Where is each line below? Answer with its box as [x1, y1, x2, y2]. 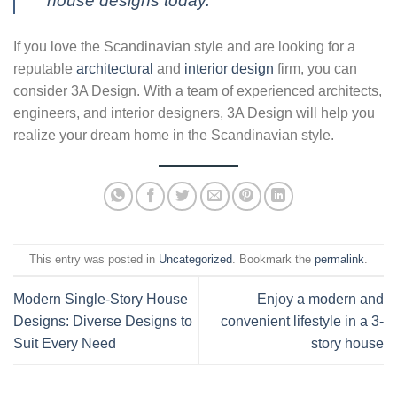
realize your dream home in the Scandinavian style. [13, 128, 334, 144]
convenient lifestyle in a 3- [221, 313, 384, 329]
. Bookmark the [232, 252, 315, 266]
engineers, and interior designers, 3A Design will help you [13, 105, 375, 121]
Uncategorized [159, 252, 232, 266]
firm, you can [274, 61, 357, 77]
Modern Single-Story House [13, 291, 188, 307]
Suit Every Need [13, 335, 116, 351]
